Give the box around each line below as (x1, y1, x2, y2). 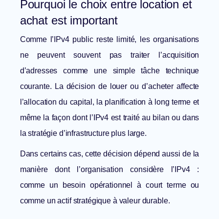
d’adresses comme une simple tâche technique (20, 66, 199, 75)
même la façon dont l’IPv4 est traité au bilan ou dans (20, 113, 199, 122)
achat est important (20, 14, 118, 27)
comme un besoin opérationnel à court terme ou (20, 181, 199, 190)
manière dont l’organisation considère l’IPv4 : (20, 165, 199, 174)
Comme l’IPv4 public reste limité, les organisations (20, 35, 199, 44)
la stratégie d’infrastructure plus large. (20, 129, 147, 138)
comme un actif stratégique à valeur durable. (20, 197, 170, 205)
